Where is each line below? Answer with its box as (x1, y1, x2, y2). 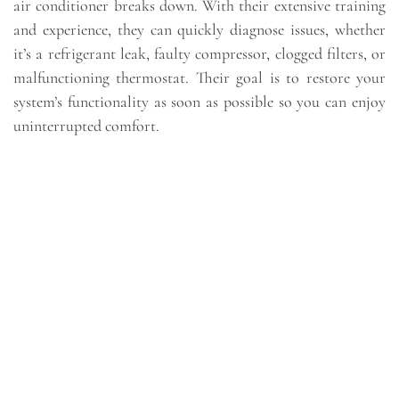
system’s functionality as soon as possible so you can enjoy (13, 92, 386, 112)
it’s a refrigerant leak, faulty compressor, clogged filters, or (13, 44, 386, 64)
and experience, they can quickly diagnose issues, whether (13, 20, 386, 40)
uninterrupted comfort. (13, 116, 159, 136)
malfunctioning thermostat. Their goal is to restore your (13, 68, 386, 88)
